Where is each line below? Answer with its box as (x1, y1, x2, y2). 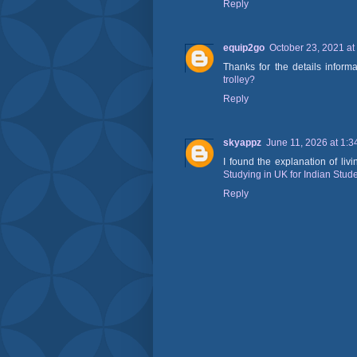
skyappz (223, 137, 261, 149)
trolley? (223, 74, 255, 86)
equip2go (223, 42, 265, 54)
